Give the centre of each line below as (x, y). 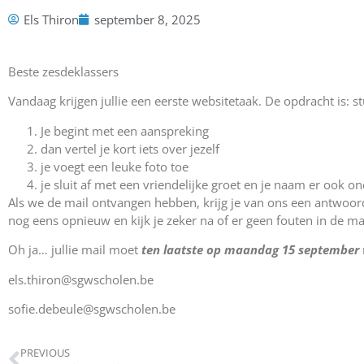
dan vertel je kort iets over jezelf (130, 148)
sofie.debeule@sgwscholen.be (92, 308)
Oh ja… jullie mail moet (75, 250)
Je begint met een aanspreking (125, 130)
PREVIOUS (45, 353)
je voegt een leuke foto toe (115, 166)
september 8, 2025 (147, 19)
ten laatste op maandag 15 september (250, 250)
